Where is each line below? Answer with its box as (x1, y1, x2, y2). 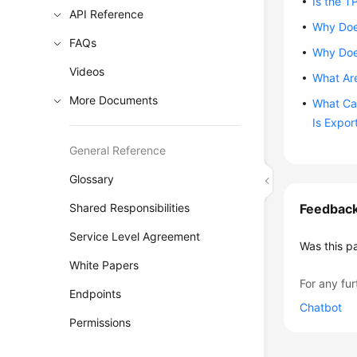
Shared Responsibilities (69, 201, 190, 214)
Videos (69, 65, 105, 78)
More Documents (69, 93, 159, 107)
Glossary (69, 172, 115, 186)
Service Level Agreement (69, 229, 201, 243)
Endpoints (69, 287, 122, 300)
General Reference (69, 143, 167, 157)
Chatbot (300, 300, 343, 314)
